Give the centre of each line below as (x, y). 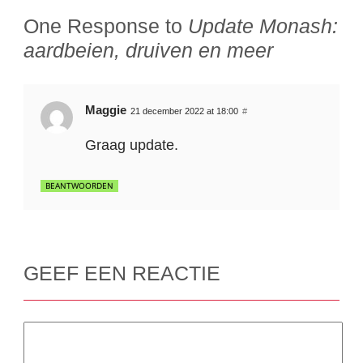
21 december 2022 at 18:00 (185, 111)
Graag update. (132, 145)
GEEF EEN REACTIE (122, 273)
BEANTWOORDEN (80, 185)
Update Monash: (263, 26)
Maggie (106, 109)
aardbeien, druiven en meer (149, 50)
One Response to (106, 26)
